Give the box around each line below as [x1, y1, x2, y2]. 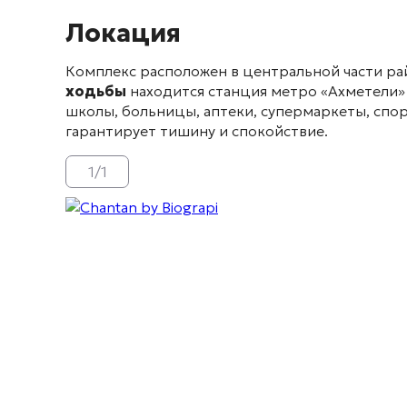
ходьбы [65, 82, 126, 101]
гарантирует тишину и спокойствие [65, 122, 324, 141]
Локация [65, 17, 181, 50]
